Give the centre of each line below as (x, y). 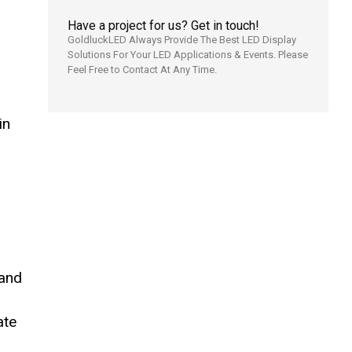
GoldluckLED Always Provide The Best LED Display (181, 40)
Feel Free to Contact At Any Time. (142, 70)
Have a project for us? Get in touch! (163, 26)
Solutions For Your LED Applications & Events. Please (187, 55)
